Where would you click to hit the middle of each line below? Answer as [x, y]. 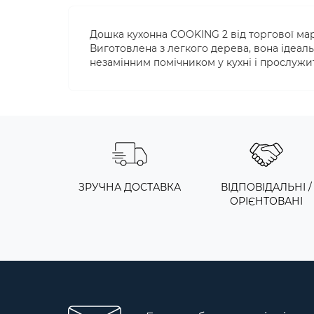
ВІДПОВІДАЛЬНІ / [266, 187]
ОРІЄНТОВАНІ [266, 201]
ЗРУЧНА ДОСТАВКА [129, 187]
